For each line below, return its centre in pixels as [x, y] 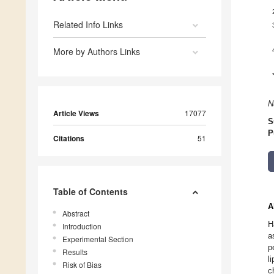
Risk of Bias [82, 265]
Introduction [82, 226]
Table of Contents [91, 192]
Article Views [76, 113]
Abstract [76, 213]
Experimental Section [98, 239]
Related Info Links [88, 25]
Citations [69, 139]
